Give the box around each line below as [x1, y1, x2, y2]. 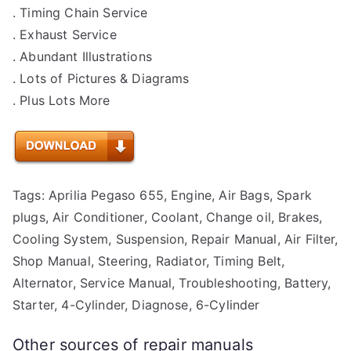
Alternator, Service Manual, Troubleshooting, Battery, [13, 275, 331, 291]
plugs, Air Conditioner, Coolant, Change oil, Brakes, [13, 209, 323, 226]
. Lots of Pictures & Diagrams [13, 71, 190, 87]
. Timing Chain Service [13, 5, 148, 21]
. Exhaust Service [13, 27, 117, 43]
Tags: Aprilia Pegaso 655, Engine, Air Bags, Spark [13, 187, 312, 204]
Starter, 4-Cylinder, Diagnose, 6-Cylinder [13, 297, 260, 313]
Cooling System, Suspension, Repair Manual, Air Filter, [13, 231, 338, 248]
